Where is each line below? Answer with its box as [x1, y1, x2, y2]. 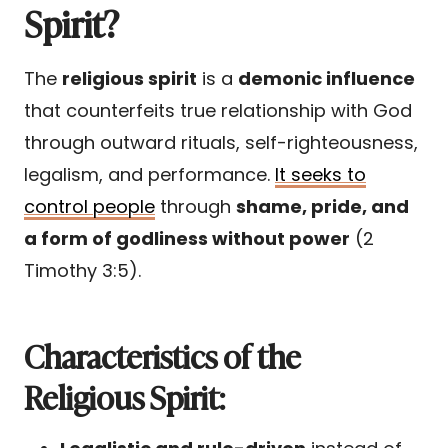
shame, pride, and [236, 193, 409, 219]
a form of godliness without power [24, 225, 350, 251]
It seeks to [275, 161, 366, 187]
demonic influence [238, 65, 415, 91]
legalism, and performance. [24, 161, 275, 187]
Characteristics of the [24, 330, 301, 379]
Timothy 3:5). [24, 257, 141, 283]
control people [24, 193, 155, 219]
